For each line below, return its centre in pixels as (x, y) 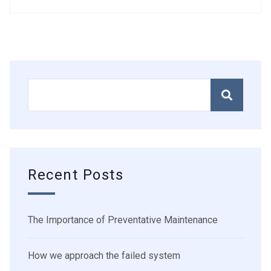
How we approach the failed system (104, 256)
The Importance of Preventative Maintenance (123, 220)
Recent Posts (76, 175)
